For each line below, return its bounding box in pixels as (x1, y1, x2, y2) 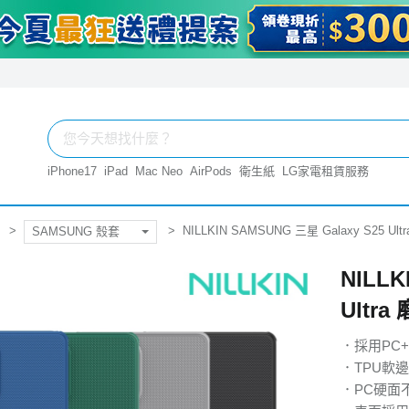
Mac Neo (135, 164, 183, 178)
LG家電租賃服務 (282, 164, 369, 178)
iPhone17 (47, 164, 97, 178)
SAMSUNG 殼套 (32, 224, 120, 238)
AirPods (190, 164, 232, 178)
